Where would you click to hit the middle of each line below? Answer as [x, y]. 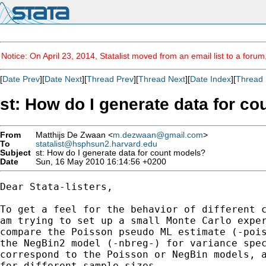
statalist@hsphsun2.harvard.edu [96, 144]
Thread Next [162, 79]
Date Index [210, 79]
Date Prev [21, 79]
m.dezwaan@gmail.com [158, 135]
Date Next [63, 79]
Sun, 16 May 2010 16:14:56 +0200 [99, 161]
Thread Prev [110, 79]
